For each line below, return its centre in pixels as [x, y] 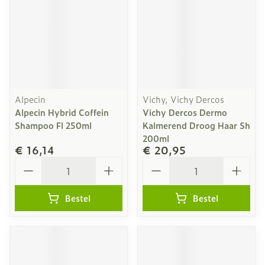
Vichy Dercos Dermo [185, 112]
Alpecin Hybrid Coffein [62, 112]
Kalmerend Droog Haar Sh [196, 125]
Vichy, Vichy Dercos [183, 99]
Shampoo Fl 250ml [53, 125]
